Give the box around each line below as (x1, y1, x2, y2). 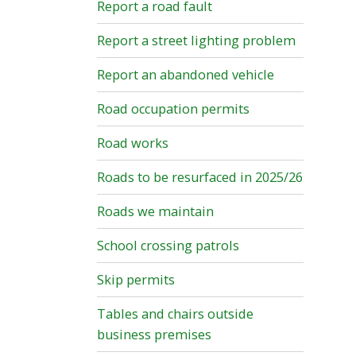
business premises (97, 326, 211, 344)
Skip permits (97, 271, 175, 289)
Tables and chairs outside (97, 305, 253, 323)
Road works (97, 134, 168, 153)
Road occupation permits (97, 100, 250, 118)
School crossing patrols (97, 237, 239, 255)
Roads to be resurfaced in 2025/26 (97, 168, 303, 187)
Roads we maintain (97, 203, 214, 221)
